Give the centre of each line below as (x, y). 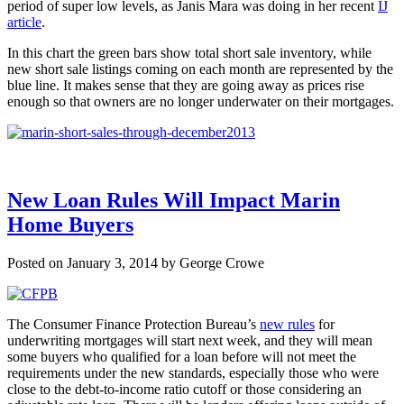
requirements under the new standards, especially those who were (193, 373)
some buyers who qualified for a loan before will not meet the (182, 357)
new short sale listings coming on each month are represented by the (200, 69)
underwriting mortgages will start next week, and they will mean (190, 341)
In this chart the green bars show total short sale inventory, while (189, 52)
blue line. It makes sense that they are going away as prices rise (186, 85)
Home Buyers (70, 225)
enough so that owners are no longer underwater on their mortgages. (201, 101)
